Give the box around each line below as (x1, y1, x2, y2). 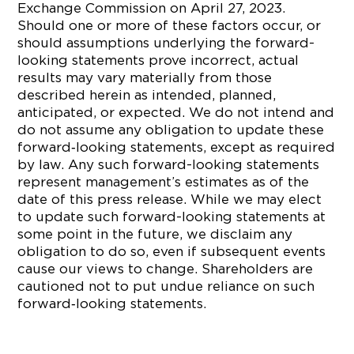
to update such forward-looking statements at (17, 209, 326, 224)
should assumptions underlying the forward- (17, 36, 315, 50)
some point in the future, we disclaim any (17, 227, 293, 241)
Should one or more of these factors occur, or (17, 18, 322, 32)
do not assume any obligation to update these (17, 122, 325, 137)
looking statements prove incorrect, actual (17, 53, 299, 67)
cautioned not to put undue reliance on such (17, 279, 315, 293)
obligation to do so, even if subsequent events (17, 244, 326, 258)
